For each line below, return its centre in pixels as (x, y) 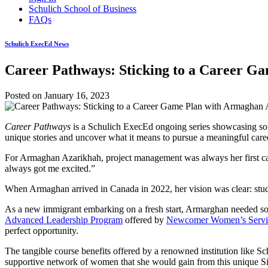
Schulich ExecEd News (37, 43)
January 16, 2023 (77, 95)
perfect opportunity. (42, 230)
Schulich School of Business (83, 8)
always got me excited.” (50, 168)
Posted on (25, 95)
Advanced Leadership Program (64, 220)
